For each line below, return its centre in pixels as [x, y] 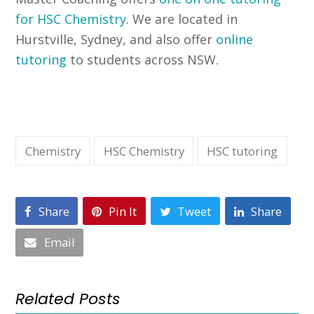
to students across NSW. [143, 60]
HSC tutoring [243, 151]
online [235, 40]
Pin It [123, 211]
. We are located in [182, 19]
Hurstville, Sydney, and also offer [116, 40]
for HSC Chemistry [71, 19]
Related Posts [68, 299]
